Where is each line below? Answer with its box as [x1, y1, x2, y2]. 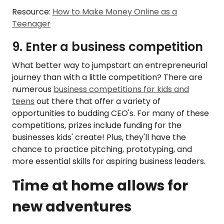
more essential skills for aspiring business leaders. [12, 155, 207, 167]
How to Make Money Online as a [52, 6, 177, 18]
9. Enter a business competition [12, 38, 203, 55]
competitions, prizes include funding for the [12, 119, 181, 131]
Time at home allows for [12, 176, 188, 196]
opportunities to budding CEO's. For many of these [12, 107, 209, 119]
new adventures [12, 197, 131, 217]
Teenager [12, 18, 50, 30]
